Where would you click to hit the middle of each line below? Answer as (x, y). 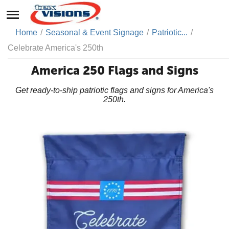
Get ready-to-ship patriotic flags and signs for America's (114, 90)
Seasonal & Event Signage (95, 32)
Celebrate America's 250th (55, 48)
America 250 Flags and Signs (114, 70)
